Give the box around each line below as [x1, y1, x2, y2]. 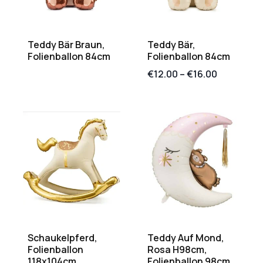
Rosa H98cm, [147, 243, 207, 257]
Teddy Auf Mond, [147, 231, 224, 245]
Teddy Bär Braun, [28, 38, 105, 51]
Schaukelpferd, [28, 231, 97, 245]
